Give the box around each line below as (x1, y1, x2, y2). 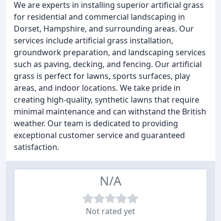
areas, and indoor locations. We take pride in (14, 82, 181, 93)
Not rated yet (86, 206, 135, 217)
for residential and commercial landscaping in (14, 11, 185, 22)
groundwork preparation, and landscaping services (14, 47, 206, 58)
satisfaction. (14, 142, 59, 152)
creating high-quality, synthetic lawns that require (14, 94, 199, 105)
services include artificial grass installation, (14, 35, 173, 46)
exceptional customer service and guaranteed (14, 130, 185, 141)
